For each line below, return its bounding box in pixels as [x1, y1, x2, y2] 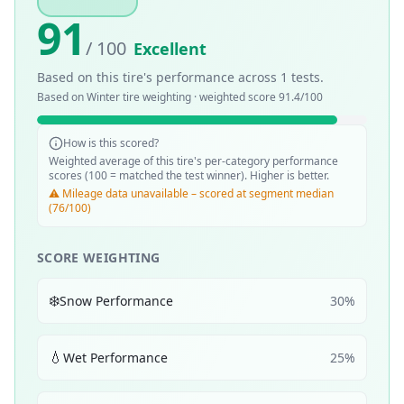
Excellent [133, 38, 207, 60]
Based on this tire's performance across [37, 69, 280, 86]
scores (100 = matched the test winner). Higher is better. [49, 168, 329, 183]
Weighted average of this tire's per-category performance [49, 153, 338, 169]
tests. [288, 69, 324, 86]
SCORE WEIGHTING [37, 249, 161, 266]
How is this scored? [63, 135, 159, 151]
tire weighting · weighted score [120, 89, 279, 105]
